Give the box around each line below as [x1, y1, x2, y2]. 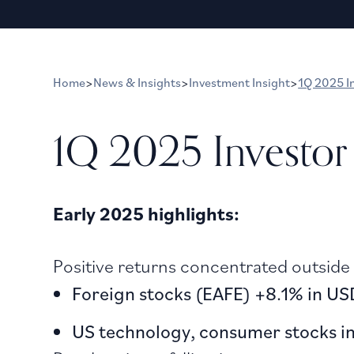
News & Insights [93, 73, 182, 90]
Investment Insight [189, 73, 291, 90]
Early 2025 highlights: [53, 200, 240, 226]
